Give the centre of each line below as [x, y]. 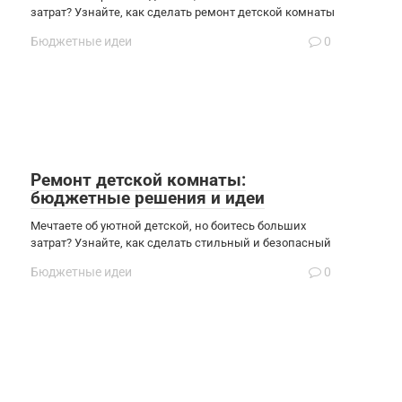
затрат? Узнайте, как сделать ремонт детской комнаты [183, 12]
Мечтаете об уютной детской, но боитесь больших [168, 225]
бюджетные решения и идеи [148, 197]
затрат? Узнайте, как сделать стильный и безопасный [181, 242]
